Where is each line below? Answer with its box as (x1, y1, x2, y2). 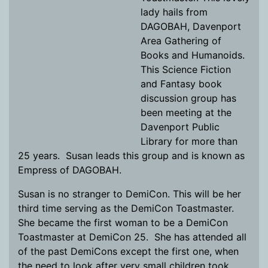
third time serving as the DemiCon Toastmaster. (18, 202, 234, 214)
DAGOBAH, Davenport (141, 20, 241, 32)
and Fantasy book (141, 78, 222, 90)
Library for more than (141, 135, 237, 147)
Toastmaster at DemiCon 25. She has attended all (18, 231, 246, 243)
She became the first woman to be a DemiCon (18, 217, 228, 229)
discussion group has (141, 92, 236, 104)
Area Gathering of (141, 35, 221, 47)
